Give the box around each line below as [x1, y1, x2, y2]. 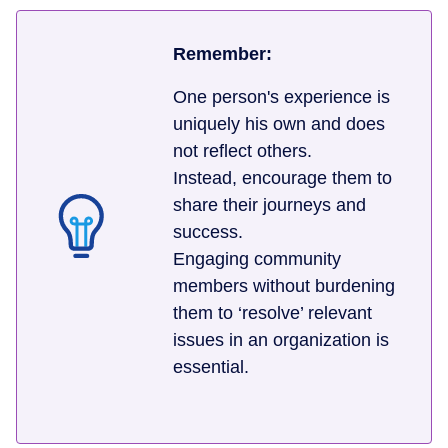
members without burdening [173, 276, 395, 297]
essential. [173, 357, 259, 378]
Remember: [173, 44, 272, 65]
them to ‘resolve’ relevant [173, 303, 372, 324]
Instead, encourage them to [173, 168, 392, 189]
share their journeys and [173, 195, 366, 216]
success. [173, 222, 243, 243]
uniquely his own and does [173, 114, 385, 135]
